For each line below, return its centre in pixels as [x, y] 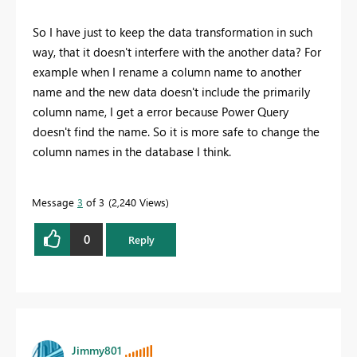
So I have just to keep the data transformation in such [173, 31]
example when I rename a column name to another [167, 71]
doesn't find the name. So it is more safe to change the [176, 131]
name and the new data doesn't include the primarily [171, 91]
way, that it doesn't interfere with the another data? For [177, 51]
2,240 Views [139, 202]
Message [55, 202]
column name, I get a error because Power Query [161, 111]
